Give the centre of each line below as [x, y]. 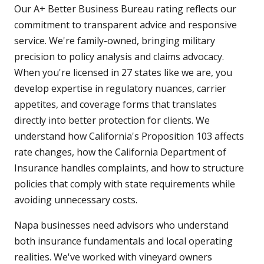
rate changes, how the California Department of [120, 152]
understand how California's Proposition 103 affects [129, 136]
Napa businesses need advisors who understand [121, 225]
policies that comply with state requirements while [125, 184]
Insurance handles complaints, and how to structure [129, 168]
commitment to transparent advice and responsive [126, 25]
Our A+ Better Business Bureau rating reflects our [125, 9]
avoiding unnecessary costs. [76, 200]
